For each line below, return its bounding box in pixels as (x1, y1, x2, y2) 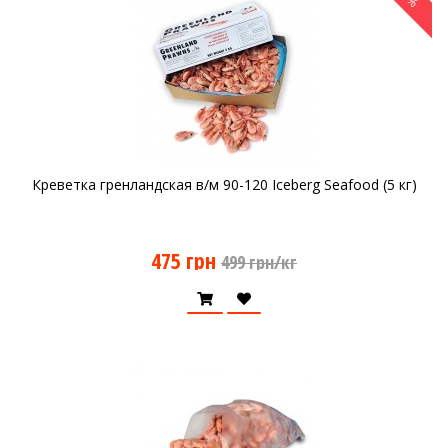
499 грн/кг (221, 250, 297, 274)
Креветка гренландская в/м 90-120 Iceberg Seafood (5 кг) (31, 175, 417, 194)
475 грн (151, 245, 216, 275)
